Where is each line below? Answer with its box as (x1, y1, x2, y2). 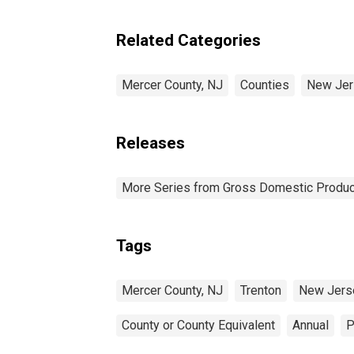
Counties (240, 77, 289, 92)
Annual (292, 317, 329, 333)
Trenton (240, 282, 281, 298)
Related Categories (116, 30, 261, 50)
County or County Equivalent (122, 317, 275, 333)
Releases (116, 133, 185, 153)
